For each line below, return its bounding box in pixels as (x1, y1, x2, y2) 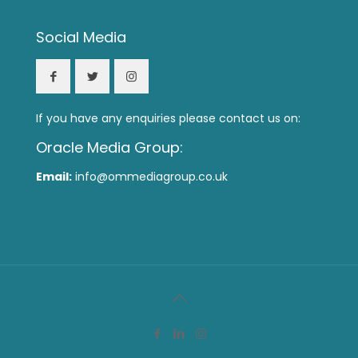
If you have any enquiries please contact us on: (36, 109, 300, 126)
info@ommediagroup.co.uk (72, 168, 228, 185)
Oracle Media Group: (36, 137, 183, 157)
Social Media (36, 26, 126, 47)
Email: (36, 168, 72, 185)
